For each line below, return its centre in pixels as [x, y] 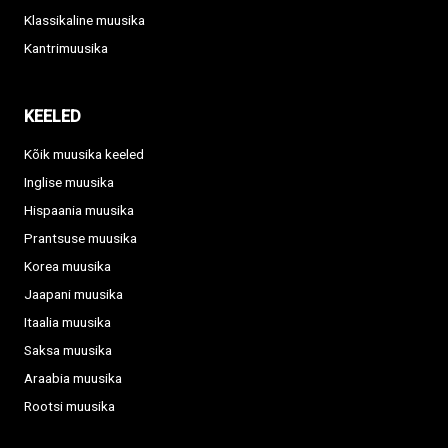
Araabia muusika [73, 378]
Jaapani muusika [73, 294]
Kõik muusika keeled [84, 154]
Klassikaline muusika [84, 20]
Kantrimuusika [66, 48]
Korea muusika [67, 266]
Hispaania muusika [79, 210]
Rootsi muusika [69, 406]
